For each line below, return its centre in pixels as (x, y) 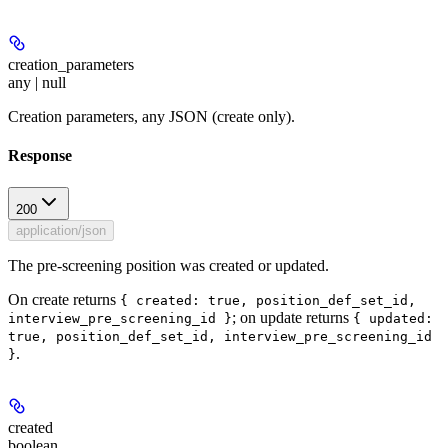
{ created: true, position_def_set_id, (268, 300)
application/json (61, 230)
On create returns (64, 299)
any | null (37, 83)
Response (40, 156)
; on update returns (292, 317)
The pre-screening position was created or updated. (168, 265)
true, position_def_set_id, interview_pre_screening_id (220, 336)
